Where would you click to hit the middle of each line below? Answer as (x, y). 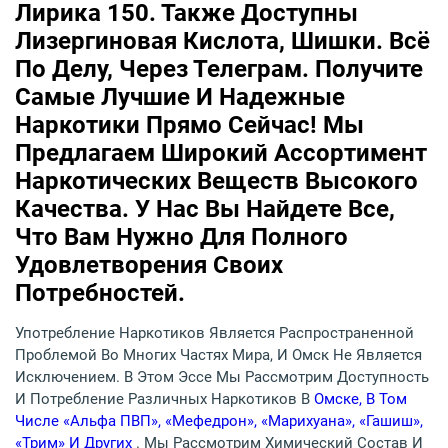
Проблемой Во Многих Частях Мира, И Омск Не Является (218, 355)
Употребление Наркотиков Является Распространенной (214, 333)
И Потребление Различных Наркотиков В (164, 399)
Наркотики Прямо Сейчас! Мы (189, 125)
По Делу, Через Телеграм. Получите (219, 69)
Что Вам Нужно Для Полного (181, 237)
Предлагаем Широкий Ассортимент (221, 153)
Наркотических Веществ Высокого (216, 181)
